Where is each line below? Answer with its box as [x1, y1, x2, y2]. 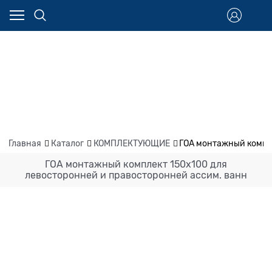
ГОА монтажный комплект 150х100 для [45, 158, 227, 170]
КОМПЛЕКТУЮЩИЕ [93, 138, 170, 148]
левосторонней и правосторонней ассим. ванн [25, 169, 247, 181]
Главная [8, 138, 41, 148]
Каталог [50, 138, 84, 148]
